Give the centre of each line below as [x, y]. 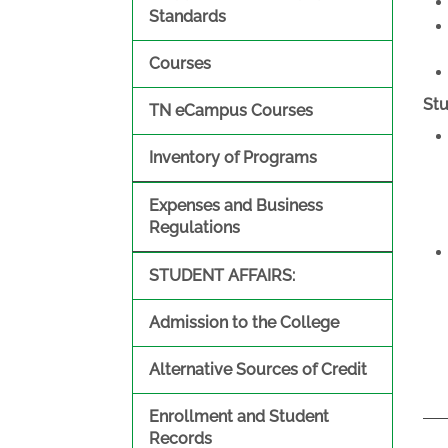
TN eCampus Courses [231, 110]
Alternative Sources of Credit [258, 369]
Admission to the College [244, 322]
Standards [187, 16]
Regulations [194, 227]
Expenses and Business [236, 205]
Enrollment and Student [239, 416]
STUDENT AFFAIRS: [222, 275]
